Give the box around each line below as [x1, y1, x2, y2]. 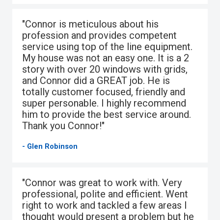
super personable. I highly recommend [22, 97, 186, 109]
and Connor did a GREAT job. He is [22, 74, 170, 86]
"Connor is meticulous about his [22, 18, 159, 30]
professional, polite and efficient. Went [22, 188, 188, 200]
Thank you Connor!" [22, 119, 105, 132]
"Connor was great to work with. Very [22, 176, 182, 189]
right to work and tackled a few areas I [22, 199, 187, 211]
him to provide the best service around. [22, 108, 191, 120]
